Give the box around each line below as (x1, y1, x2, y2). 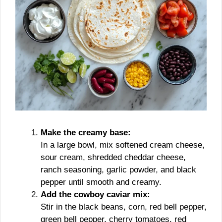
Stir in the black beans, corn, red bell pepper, (41, 202, 207, 212)
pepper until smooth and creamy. (41, 177, 162, 187)
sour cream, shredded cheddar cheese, (41, 153, 186, 162)
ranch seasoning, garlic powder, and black (41, 165, 196, 174)
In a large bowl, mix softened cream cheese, (41, 140, 205, 150)
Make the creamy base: (41, 128, 131, 137)
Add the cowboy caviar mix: (41, 190, 150, 199)
